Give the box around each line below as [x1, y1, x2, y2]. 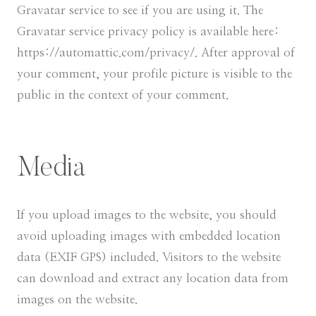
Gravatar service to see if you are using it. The [17, 4, 263, 16]
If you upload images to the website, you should [17, 209, 276, 221]
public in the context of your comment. [17, 89, 229, 101]
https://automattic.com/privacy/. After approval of [17, 47, 295, 59]
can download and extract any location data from [17, 272, 288, 284]
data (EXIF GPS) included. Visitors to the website [17, 251, 281, 263]
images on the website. [17, 293, 138, 305]
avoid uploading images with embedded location [17, 230, 281, 242]
